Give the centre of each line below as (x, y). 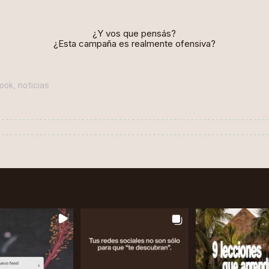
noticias (33, 85)
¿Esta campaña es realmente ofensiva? (134, 44)
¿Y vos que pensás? (134, 33)
